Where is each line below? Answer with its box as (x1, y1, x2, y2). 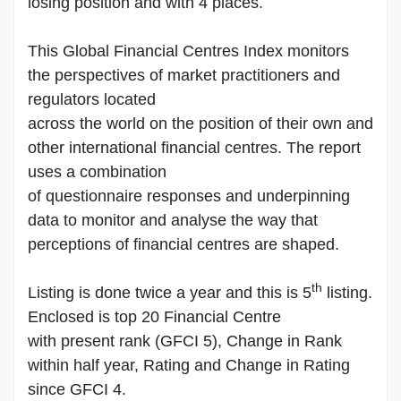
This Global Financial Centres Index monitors (28, 41, 349, 60)
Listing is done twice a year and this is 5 (28, 283, 311, 302)
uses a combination (28, 162, 166, 181)
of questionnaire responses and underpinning (28, 186, 350, 205)
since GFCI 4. (28, 380, 126, 398)
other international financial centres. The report (28, 138, 361, 157)
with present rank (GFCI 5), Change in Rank (28, 331, 342, 350)
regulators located (28, 90, 156, 108)
